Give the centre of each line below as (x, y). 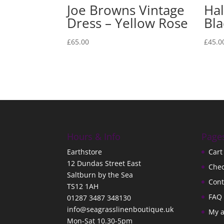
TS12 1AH (83, 186)
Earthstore (85, 152)
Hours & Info (94, 137)
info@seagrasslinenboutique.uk (120, 209)
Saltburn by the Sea (100, 175)
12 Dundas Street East (104, 163)
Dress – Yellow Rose (128, 23)
